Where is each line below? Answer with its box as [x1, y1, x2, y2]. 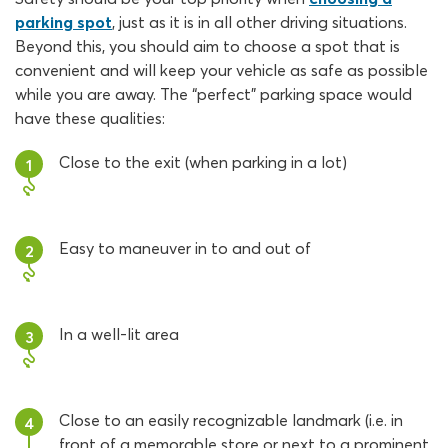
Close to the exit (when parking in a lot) [59, 152, 347, 173]
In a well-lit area [59, 324, 179, 345]
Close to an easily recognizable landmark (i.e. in [59, 410, 403, 431]
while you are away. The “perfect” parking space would [15, 84, 412, 105]
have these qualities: [15, 108, 165, 129]
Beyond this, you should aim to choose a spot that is [15, 36, 400, 57]
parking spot [15, 12, 112, 33]
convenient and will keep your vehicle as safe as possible [15, 60, 428, 81]
